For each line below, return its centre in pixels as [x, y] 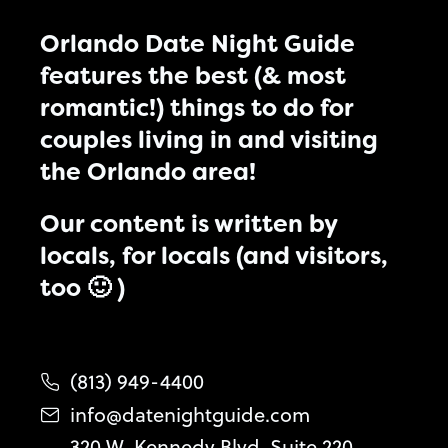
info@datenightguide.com [190, 414]
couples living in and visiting [209, 139]
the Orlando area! [148, 171]
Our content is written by [188, 223]
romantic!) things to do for [196, 107]
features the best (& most [193, 75]
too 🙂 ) [82, 287]
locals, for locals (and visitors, [214, 255]
